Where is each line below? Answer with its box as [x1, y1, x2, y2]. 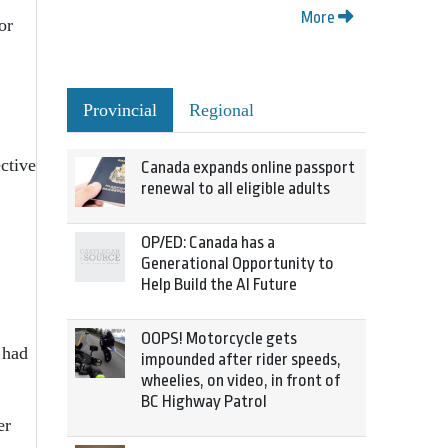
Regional [189, 100, 254, 120]
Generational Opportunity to [141, 254, 334, 273]
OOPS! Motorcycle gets [141, 329, 297, 348]
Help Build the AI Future [141, 275, 297, 294]
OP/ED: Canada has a [141, 233, 275, 252]
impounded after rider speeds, [141, 350, 341, 369]
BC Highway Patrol [141, 392, 267, 411]
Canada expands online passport [141, 158, 355, 177]
